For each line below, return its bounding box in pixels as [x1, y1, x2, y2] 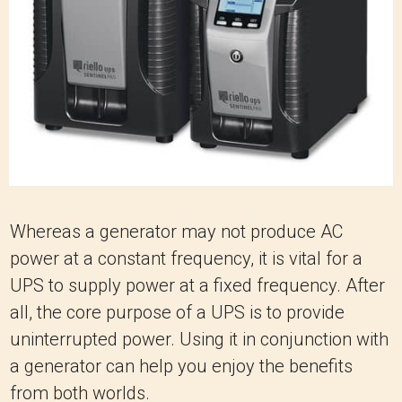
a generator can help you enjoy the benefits [10, 354, 353, 377]
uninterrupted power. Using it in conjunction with [10, 328, 389, 350]
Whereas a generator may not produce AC [10, 220, 343, 242]
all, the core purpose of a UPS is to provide [10, 301, 345, 323]
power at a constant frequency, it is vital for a [10, 247, 363, 269]
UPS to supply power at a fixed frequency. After [10, 274, 385, 296]
